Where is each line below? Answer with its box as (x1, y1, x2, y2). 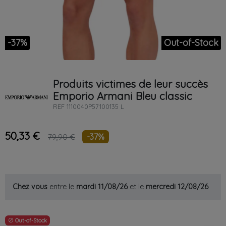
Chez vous (13, 182, 47, 192)
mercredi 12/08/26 (146, 182, 208, 192)
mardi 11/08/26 (76, 182, 128, 192)
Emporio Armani (52, 89, 133, 103)
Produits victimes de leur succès (52, 77, 208, 91)
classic (159, 89, 192, 103)
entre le (47, 182, 76, 192)
